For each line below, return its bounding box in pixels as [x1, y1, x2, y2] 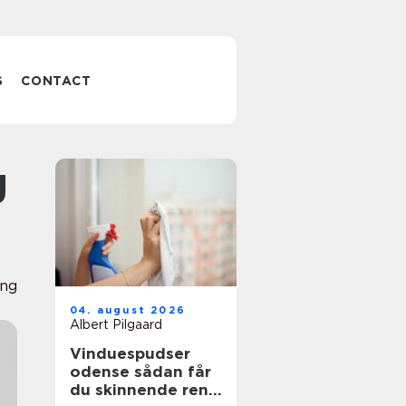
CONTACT [21, 73, 92, 88]
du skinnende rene [70, 381, 218, 399]
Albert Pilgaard [70, 317, 162, 332]
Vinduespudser [70, 344, 190, 362]
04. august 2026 [70, 304, 186, 316]
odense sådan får [70, 362, 134, 381]
